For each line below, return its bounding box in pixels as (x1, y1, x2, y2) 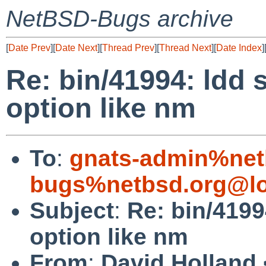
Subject (30, 197, 114, 223)
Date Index (216, 43, 262, 53)
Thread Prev (102, 43, 154, 53)
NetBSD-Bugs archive (6, 6, 233, 31)
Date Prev (8, 43, 50, 53)
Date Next (55, 43, 97, 53)
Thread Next (159, 43, 211, 53)
